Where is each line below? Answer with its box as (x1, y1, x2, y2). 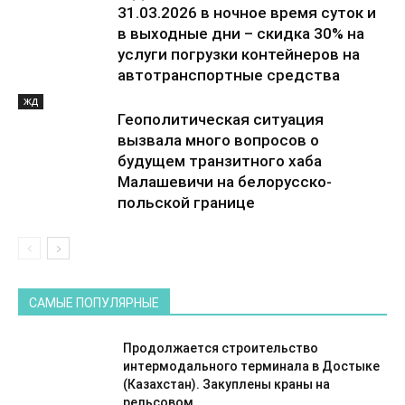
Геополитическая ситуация (118, 109, 324, 128)
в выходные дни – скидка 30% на (118, 24, 364, 42)
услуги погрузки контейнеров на (118, 44, 360, 63)
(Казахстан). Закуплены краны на (123, 376, 330, 391)
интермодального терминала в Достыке (123, 358, 380, 373)
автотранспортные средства (118, 65, 340, 84)
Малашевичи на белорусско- (118, 172, 332, 191)
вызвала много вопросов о (118, 130, 319, 149)
